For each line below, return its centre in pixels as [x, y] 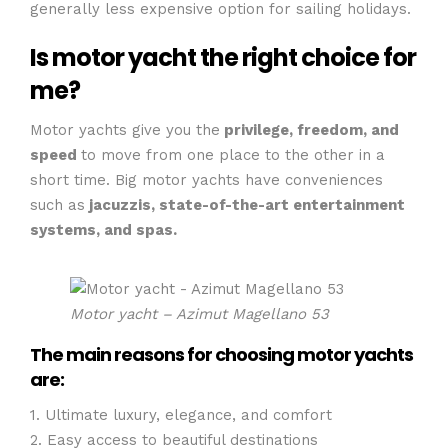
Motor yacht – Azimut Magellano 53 [199, 314]
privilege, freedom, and [309, 129]
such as [57, 204]
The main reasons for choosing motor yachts [221, 354]
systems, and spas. [105, 229]
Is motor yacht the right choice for [223, 57]
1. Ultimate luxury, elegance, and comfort [181, 414]
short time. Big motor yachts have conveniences [206, 179]
